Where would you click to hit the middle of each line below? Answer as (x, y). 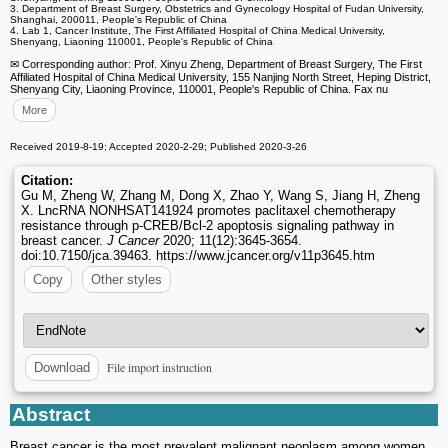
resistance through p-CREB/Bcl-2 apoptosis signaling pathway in (207, 225)
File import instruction (159, 366)
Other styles (126, 279)
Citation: (47, 180)
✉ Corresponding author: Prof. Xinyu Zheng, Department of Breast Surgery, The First (216, 63)
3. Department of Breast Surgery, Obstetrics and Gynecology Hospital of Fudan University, (217, 8)
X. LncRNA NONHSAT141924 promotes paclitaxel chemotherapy (208, 210)
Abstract (51, 415)
